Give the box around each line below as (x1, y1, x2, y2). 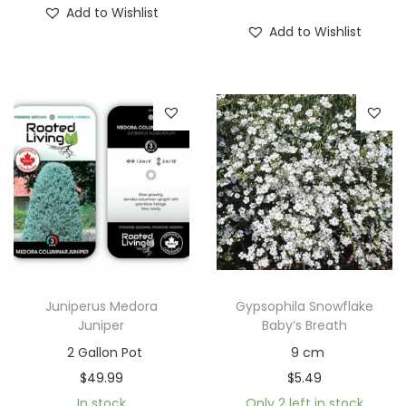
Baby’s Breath (261, 316, 347, 335)
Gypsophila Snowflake (235, 297, 373, 316)
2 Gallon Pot (60, 343, 143, 362)
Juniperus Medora (44, 297, 158, 316)
